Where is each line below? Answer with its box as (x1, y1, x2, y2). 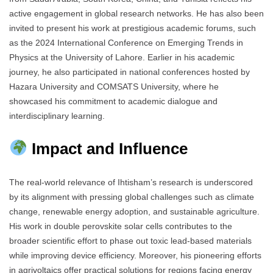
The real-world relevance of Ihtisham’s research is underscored (9, 177, 253, 187)
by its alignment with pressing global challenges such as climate (9, 191, 254, 202)
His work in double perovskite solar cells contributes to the (9, 221, 232, 231)
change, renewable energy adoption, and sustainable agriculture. (9, 206, 260, 216)
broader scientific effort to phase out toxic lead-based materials (9, 235, 252, 246)
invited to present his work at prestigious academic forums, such (9, 23, 256, 33)
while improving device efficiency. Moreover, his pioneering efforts (9, 250, 261, 260)
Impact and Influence (27, 139, 188, 158)
